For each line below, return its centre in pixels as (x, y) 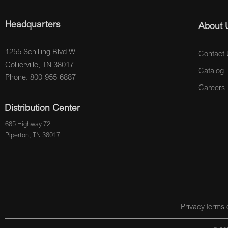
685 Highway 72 (28, 124)
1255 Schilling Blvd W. (41, 51)
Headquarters (33, 24)
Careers (211, 87)
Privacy (193, 206)
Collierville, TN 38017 (39, 64)
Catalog (211, 70)
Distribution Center (42, 108)
